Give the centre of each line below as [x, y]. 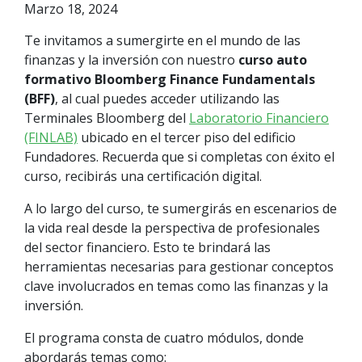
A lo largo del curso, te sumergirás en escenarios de [181, 209]
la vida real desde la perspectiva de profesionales [172, 228]
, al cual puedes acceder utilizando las [167, 99]
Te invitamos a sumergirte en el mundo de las [162, 41]
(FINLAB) [51, 138]
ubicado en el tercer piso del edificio [187, 138]
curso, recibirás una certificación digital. [145, 177]
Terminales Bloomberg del [107, 118]
